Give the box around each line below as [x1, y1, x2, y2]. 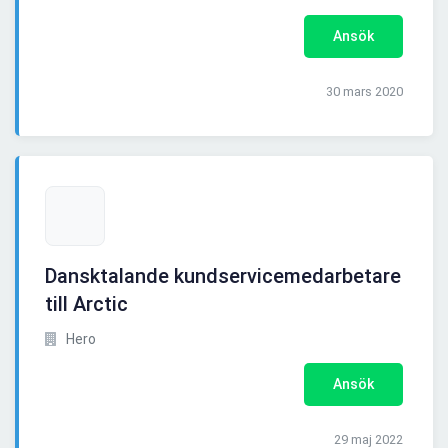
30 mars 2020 [326, 84, 403, 100]
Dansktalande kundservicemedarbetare [45, 264, 401, 289]
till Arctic [45, 292, 128, 317]
